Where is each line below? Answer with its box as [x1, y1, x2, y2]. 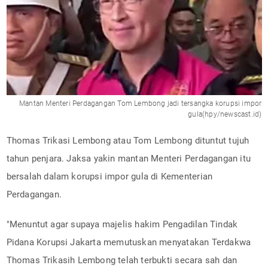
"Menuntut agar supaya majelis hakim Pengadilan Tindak [6, 218, 238, 230]
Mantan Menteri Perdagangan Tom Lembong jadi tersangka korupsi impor [19, 99, 262, 108]
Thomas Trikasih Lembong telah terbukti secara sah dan [6, 254, 237, 266]
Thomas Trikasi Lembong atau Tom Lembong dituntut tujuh [6, 135, 249, 146]
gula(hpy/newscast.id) [188, 109, 262, 118]
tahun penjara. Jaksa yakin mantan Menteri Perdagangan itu [6, 153, 251, 164]
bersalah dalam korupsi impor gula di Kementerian [6, 170, 213, 182]
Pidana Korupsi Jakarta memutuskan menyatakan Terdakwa [6, 236, 251, 248]
